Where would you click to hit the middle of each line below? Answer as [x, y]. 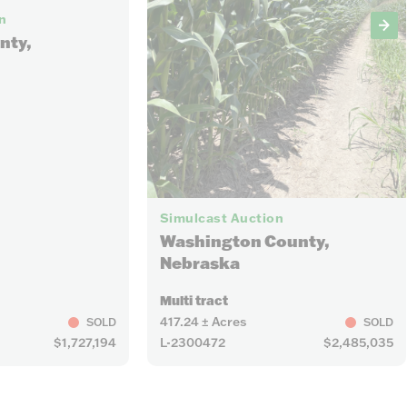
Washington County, [244, 242]
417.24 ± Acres [203, 322]
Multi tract [194, 301]
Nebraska [199, 263]
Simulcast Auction [222, 218]
